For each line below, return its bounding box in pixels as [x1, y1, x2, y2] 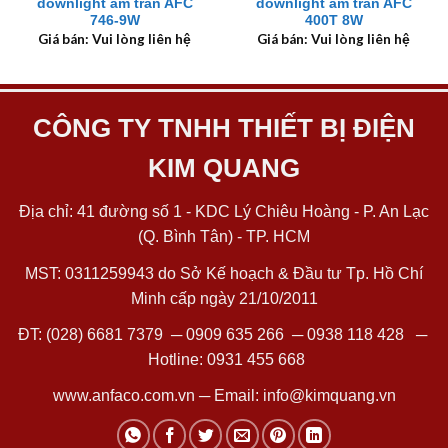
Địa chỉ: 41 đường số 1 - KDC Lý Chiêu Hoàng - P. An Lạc [19, 203, 429, 221]
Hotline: [143, 350, 207, 368]
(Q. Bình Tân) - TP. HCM [138, 228, 310, 246]
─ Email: [194, 386, 263, 404]
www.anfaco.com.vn [52, 386, 195, 404]
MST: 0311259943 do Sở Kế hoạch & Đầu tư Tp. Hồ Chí [25, 264, 423, 282]
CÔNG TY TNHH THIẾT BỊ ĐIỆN [33, 114, 415, 143]
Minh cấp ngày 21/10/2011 [130, 289, 318, 307]
